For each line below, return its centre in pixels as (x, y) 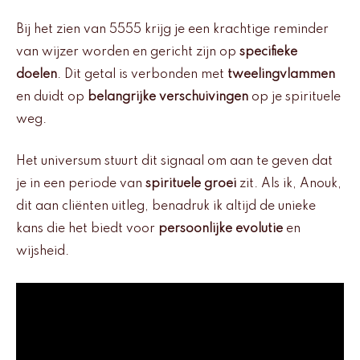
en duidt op (52, 97)
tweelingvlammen (281, 74)
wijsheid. (43, 252)
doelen (37, 74)
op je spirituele (295, 97)
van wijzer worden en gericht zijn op (128, 52)
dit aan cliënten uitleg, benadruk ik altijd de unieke (166, 207)
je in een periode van (81, 184)
